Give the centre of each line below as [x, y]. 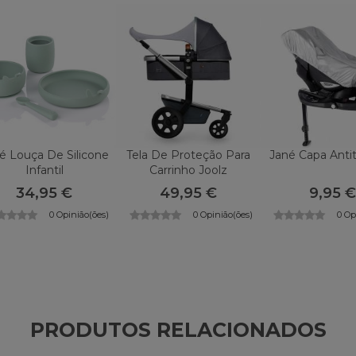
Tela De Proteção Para [188, 155]
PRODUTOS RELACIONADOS [178, 329]
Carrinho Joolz [188, 170]
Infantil [44, 170]
